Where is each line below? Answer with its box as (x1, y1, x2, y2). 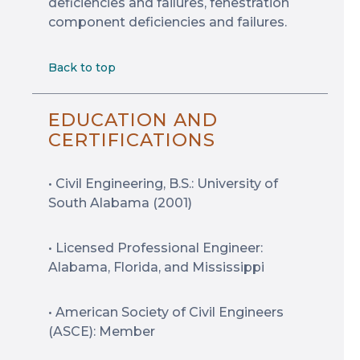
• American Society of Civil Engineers (48, 305, 284, 320)
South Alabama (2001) (48, 195, 192, 211)
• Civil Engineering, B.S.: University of (48, 176, 278, 191)
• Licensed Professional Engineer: (48, 240, 263, 256)
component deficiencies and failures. (48, 14, 287, 30)
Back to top (48, 60, 116, 75)
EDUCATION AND (48, 108, 218, 131)
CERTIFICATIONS (48, 129, 215, 151)
